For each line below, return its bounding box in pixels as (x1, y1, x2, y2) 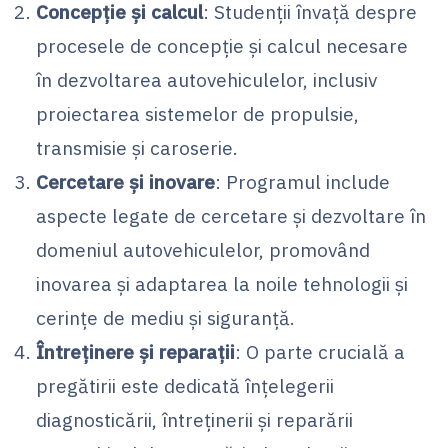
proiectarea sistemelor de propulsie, (36, 100, 359, 126)
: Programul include (215, 168, 390, 194)
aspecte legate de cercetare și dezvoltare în (36, 202, 426, 228)
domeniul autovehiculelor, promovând (36, 236, 370, 262)
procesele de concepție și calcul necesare (36, 32, 408, 58)
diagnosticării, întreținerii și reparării (36, 406, 353, 432)
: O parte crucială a (235, 338, 405, 364)
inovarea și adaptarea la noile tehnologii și (36, 270, 408, 296)
